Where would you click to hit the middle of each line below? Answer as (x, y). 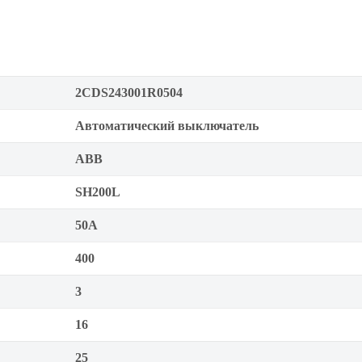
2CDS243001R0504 (129, 93)
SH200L (98, 192)
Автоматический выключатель (167, 126)
